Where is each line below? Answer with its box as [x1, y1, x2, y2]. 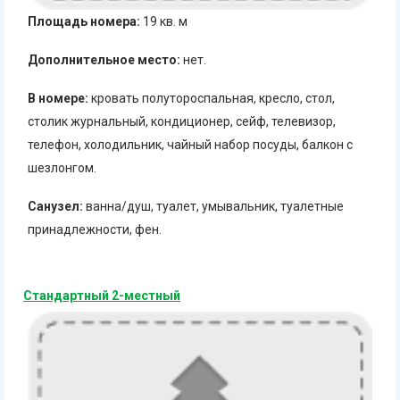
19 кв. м [140, 14, 187, 29]
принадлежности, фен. [28, 222, 162, 237]
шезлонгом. [28, 161, 96, 176]
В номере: [28, 91, 88, 106]
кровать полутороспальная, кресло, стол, [88, 91, 335, 106]
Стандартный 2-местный [23, 288, 180, 304]
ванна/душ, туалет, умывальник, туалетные [83, 199, 344, 214]
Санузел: [28, 199, 83, 214]
